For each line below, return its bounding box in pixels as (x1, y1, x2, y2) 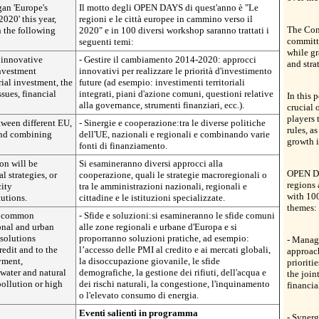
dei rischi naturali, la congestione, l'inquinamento (79, 278, 270, 289)
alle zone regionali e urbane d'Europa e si (79, 221, 237, 232)
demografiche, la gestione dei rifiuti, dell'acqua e (79, 267, 266, 278)
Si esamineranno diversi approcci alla (79, 158, 223, 169)
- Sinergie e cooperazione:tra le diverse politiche (79, 117, 266, 128)
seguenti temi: (79, 36, 134, 47)
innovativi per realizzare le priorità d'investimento (79, 66, 272, 76)
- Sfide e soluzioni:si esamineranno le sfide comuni (79, 210, 275, 221)
